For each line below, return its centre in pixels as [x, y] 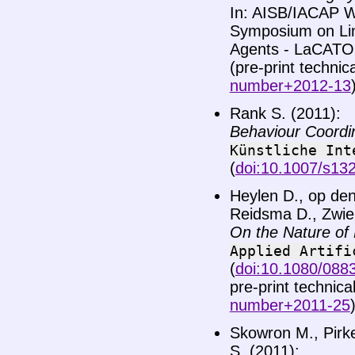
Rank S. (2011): [285, 114]
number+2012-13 [290, 86]
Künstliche [273, 151]
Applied [260, 251]
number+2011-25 [290, 305]
